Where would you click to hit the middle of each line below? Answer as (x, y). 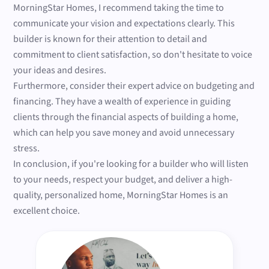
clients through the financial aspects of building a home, (126, 117)
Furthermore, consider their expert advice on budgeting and (134, 86)
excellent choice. (47, 211)
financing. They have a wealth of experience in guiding (122, 102)
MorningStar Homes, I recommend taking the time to (119, 8)
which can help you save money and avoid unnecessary (124, 133)
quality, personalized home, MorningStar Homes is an (121, 195)
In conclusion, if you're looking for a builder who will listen (131, 164)
